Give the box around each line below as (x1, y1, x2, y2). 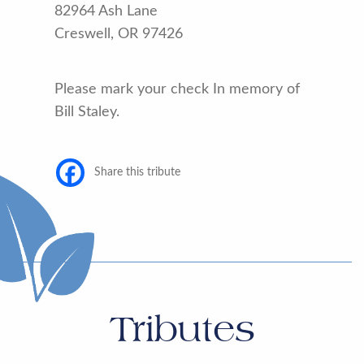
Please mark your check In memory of (54, 82, 301, 97)
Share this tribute (94, 167, 181, 179)
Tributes (109, 307, 255, 351)
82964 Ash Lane (54, 4, 158, 19)
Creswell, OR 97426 (54, 27, 184, 42)
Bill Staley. (54, 105, 120, 120)
